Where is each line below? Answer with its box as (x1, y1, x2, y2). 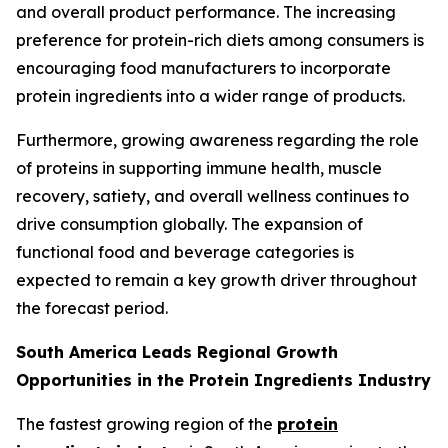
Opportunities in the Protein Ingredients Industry (16, 369, 431, 390)
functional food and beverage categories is (16, 241, 354, 262)
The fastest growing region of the (16, 413, 277, 434)
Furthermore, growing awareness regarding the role (16, 129, 419, 150)
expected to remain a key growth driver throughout (16, 269, 417, 290)
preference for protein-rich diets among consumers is (16, 29, 424, 50)
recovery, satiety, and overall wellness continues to (16, 185, 409, 206)
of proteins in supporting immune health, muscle (16, 157, 382, 178)
